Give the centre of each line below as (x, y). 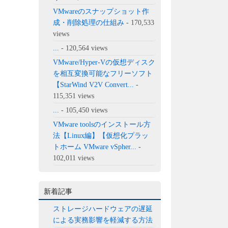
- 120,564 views (83, 48)
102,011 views (74, 158)
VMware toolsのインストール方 (102, 124)
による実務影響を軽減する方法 (103, 220)
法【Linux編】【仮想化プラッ (101, 135)
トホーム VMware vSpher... (95, 147)
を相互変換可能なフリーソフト (103, 73)
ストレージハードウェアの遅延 (103, 209)
